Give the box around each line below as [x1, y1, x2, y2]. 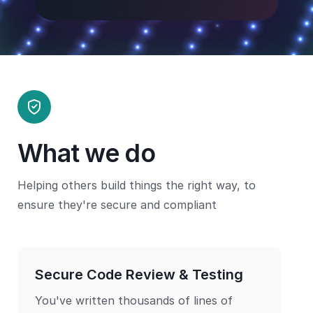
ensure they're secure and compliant [17, 198, 217, 212]
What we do [17, 138, 155, 168]
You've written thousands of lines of [35, 293, 233, 307]
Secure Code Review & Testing [35, 266, 243, 283]
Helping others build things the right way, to [17, 178, 256, 192]
